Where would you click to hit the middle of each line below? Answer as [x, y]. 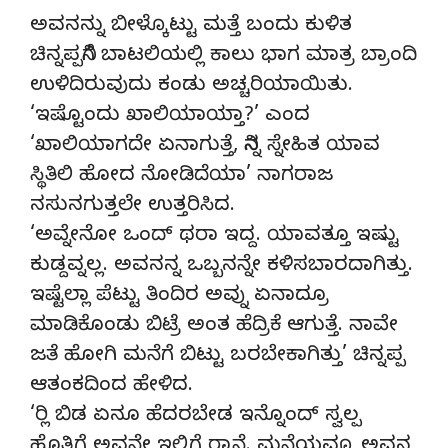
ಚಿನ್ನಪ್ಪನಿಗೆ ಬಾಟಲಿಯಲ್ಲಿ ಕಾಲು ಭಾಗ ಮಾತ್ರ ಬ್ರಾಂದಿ [223, 57]
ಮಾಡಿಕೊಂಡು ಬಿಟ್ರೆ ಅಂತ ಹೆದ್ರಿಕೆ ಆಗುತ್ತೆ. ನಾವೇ [214, 327]
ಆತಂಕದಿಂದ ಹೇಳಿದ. [111, 387]
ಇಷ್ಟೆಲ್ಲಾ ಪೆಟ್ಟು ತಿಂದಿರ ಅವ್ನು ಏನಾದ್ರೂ [179, 297]
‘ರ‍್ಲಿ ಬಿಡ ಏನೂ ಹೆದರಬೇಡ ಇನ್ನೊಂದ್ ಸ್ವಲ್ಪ [195, 417]
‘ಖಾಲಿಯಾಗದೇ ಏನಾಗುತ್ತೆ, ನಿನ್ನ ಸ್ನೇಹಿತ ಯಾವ [205, 147]
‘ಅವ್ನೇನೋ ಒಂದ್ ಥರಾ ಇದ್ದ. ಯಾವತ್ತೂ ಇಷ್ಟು [214, 237]
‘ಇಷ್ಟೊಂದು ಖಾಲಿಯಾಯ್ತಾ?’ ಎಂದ [170, 117]
